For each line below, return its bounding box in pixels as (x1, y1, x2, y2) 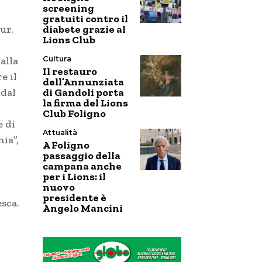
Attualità (43, 127, 77, 137)
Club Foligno (43, 107, 106, 120)
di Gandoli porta (43, 86, 124, 99)
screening (43, 2, 94, 15)
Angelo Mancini (43, 202, 123, 215)
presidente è (43, 191, 106, 204)
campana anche (43, 160, 122, 173)
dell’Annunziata (43, 75, 124, 88)
